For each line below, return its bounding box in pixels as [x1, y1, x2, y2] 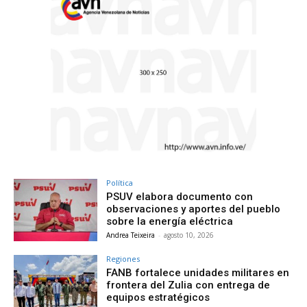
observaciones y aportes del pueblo [106, 202, 281, 215]
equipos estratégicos [106, 291, 210, 304]
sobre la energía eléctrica [106, 214, 234, 228]
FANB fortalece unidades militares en [106, 267, 290, 280]
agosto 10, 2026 [164, 230, 214, 240]
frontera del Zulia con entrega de [106, 279, 271, 292]
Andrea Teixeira [106, 230, 156, 240]
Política [106, 177, 134, 188]
